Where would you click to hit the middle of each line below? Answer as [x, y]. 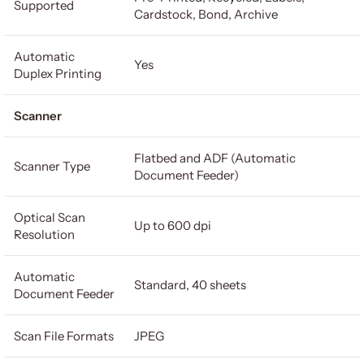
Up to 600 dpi [173, 225]
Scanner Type [52, 166]
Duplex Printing [58, 74]
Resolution [44, 234]
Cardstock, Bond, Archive [206, 14]
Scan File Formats [64, 336]
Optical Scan [50, 217]
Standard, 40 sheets [190, 285]
